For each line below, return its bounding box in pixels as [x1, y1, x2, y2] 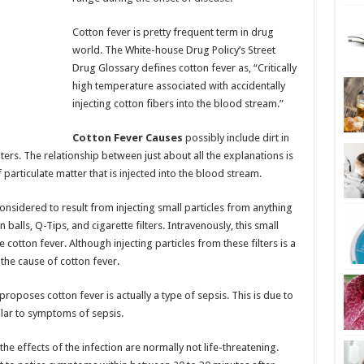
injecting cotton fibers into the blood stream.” [71, 97, 284, 110]
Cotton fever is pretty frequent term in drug [71, 26, 274, 38]
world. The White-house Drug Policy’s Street [71, 44, 275, 56]
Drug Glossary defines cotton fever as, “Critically [71, 62, 297, 74]
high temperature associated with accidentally [71, 80, 285, 92]
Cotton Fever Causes [71, 132, 183, 144]
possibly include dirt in [182, 132, 289, 144]
